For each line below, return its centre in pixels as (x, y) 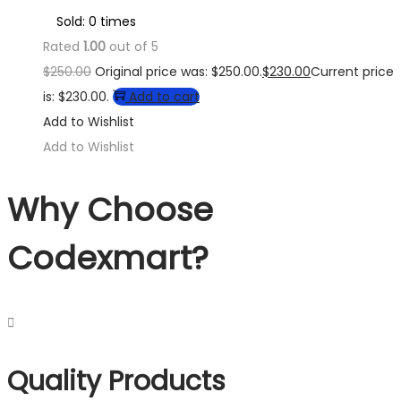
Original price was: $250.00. (179, 72)
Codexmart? (108, 259)
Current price (352, 72)
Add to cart (164, 97)
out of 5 (132, 47)
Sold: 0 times (96, 22)
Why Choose (110, 210)
